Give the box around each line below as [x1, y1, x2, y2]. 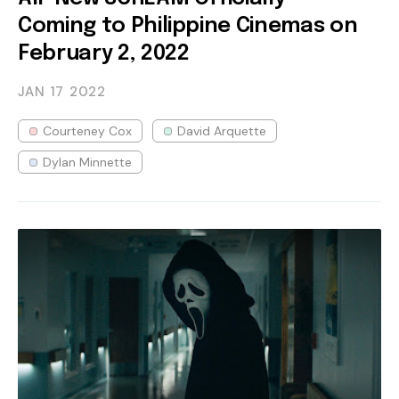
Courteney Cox [43, 122, 132, 139]
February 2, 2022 [18, 42, 190, 65]
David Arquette [177, 122, 266, 139]
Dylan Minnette [43, 153, 132, 170]
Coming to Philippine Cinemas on [18, 14, 358, 37]
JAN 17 [18, 82, 64, 101]
